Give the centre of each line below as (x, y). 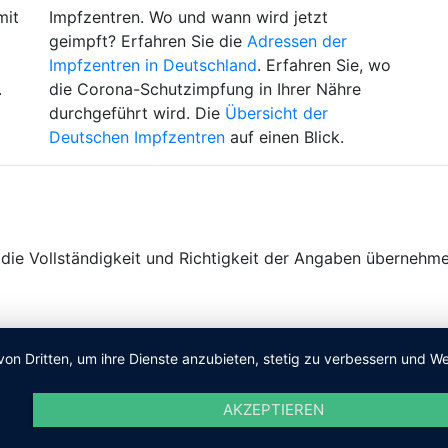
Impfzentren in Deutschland (153, 65)
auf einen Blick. (284, 137)
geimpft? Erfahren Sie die (148, 41)
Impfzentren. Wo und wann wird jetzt (188, 17)
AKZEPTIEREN (274, 409)
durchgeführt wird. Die (137, 113)
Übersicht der (276, 113)
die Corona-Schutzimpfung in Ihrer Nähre (205, 89)
